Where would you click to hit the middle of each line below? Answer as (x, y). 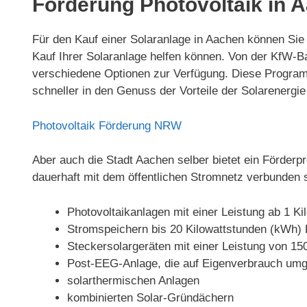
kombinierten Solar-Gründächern (150, 297)
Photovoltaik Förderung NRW (107, 125)
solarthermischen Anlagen (133, 280)
